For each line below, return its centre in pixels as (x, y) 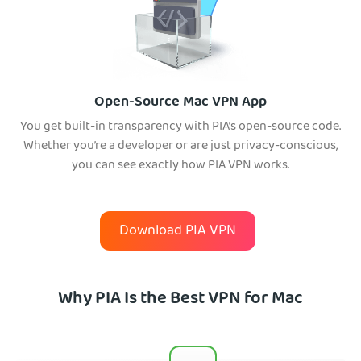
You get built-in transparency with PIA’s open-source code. (180, 128)
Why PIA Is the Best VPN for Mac (180, 300)
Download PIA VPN (177, 232)
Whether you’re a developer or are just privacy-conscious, (180, 147)
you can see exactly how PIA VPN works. (180, 166)
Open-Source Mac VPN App (180, 103)
